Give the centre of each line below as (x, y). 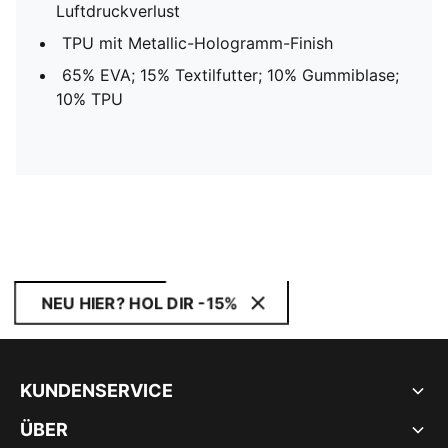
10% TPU (89, 99)
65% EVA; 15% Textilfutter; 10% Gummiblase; (230, 75)
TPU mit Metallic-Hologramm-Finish (197, 43)
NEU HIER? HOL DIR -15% (139, 303)
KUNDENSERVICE (96, 390)
